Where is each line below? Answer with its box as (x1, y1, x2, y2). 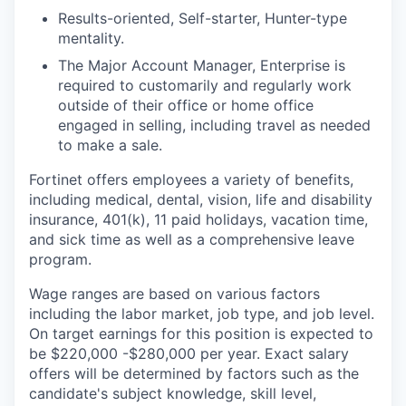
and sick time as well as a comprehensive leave (29, 230, 354, 248)
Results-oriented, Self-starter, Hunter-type (58, 9, 347, 27)
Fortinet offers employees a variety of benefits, (29, 170, 353, 188)
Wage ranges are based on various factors (29, 285, 320, 303)
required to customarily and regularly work (58, 76, 352, 94)
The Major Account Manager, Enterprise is (58, 56, 345, 74)
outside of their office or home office (58, 96, 314, 114)
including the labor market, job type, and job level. (29, 304, 374, 323)
